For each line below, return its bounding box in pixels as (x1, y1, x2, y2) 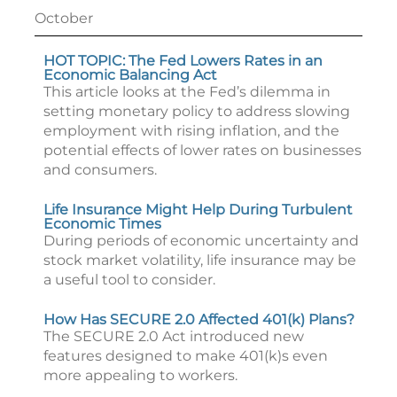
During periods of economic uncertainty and (43, 232, 359, 249)
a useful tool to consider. (43, 271, 215, 288)
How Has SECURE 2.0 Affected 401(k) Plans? (43, 311, 354, 328)
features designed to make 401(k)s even (43, 347, 328, 364)
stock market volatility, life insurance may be (43, 252, 356, 269)
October (35, 10, 93, 27)
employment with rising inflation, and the (43, 122, 339, 139)
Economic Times (43, 215, 161, 232)
